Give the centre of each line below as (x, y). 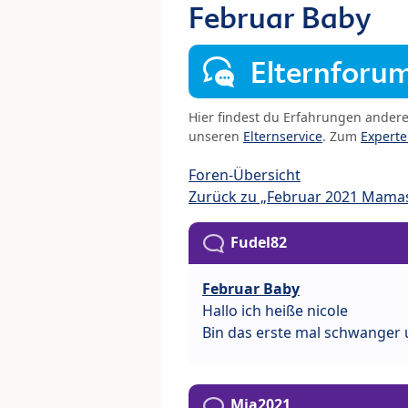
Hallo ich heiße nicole (275, 311)
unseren (216, 137)
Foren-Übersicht (245, 175)
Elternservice (283, 137)
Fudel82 (259, 243)
